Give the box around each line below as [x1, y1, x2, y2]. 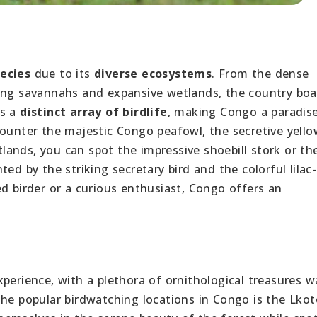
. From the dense [212, 65, 309, 81]
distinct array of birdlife [20, 103, 168, 120]
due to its [30, 65, 95, 81]
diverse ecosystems [94, 65, 212, 81]
